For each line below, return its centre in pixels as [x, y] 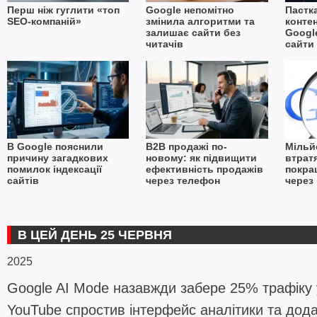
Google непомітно [190, 10]
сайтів [23, 181]
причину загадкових [57, 158]
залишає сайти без [194, 33]
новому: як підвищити [202, 158]
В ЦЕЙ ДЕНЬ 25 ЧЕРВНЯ [94, 235]
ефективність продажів [205, 169]
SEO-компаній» [44, 22]
